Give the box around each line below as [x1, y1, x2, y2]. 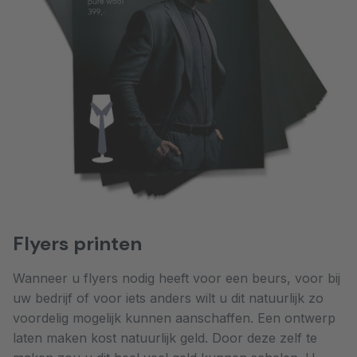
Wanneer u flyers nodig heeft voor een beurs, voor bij [13, 269, 340, 286]
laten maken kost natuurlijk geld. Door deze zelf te [13, 329, 317, 346]
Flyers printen [13, 230, 142, 256]
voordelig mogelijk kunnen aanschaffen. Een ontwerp [13, 309, 335, 326]
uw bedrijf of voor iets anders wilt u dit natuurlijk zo [13, 289, 324, 306]
